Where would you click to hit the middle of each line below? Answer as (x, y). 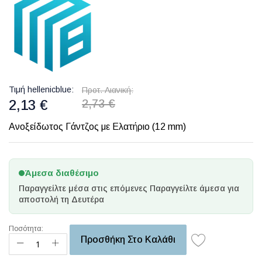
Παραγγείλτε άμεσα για (194, 188)
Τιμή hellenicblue (40, 89)
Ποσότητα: (26, 229)
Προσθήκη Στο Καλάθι (128, 239)
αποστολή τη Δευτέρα (61, 199)
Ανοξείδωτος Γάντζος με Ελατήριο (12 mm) (97, 127)
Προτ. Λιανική (106, 90)
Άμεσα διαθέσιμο (62, 173)
